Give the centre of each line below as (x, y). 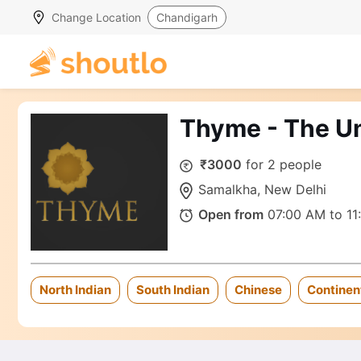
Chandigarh (187, 17)
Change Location (96, 17)
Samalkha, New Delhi (263, 190)
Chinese (258, 290)
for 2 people (282, 165)
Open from (231, 215)
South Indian (173, 290)
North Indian (75, 290)
